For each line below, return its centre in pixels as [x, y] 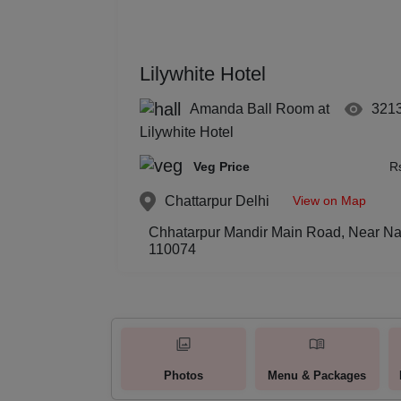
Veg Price [222, 166]
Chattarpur [198, 201]
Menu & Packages [317, 375]
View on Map [329, 200]
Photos [183, 375]
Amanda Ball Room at [260, 109]
